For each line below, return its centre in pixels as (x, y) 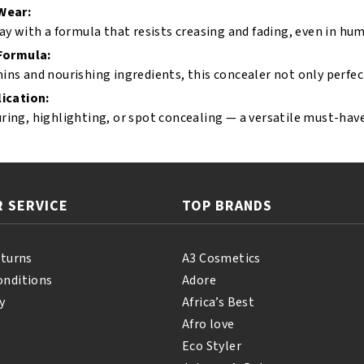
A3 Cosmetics (221, 258)
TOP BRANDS (227, 206)
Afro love (208, 324)
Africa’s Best (219, 302)
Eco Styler (212, 346)
